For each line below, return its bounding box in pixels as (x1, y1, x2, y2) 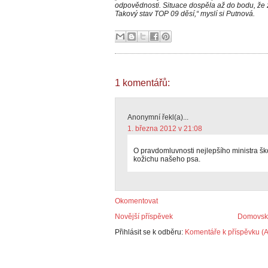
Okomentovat (115, 197, 158, 205)
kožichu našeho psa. (133, 155, 200, 163)
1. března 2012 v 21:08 (127, 124, 202, 133)
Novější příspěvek (115, 212, 173, 221)
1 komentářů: (115, 78, 170, 88)
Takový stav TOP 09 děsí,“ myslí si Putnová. (115, 10, 255, 18)
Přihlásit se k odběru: (115, 228, 185, 236)
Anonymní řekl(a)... (127, 113, 188, 121)
